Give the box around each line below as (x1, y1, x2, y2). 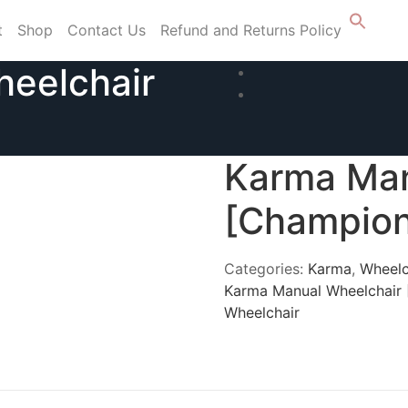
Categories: (224, 259, 309, 278)
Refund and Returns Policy (160, 21, 342, 40)
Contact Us (67, 21, 146, 40)
